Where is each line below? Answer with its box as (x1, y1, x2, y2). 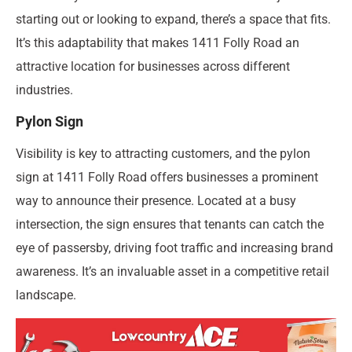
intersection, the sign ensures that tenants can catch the (16, 217, 324, 233)
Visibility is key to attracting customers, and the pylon (16, 146, 310, 162)
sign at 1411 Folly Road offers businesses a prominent (16, 170, 318, 185)
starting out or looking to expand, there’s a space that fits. (16, 11, 331, 27)
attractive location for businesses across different (16, 58, 290, 74)
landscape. (16, 288, 76, 303)
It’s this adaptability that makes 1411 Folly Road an (16, 35, 299, 50)
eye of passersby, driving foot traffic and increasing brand (16, 240, 333, 256)
